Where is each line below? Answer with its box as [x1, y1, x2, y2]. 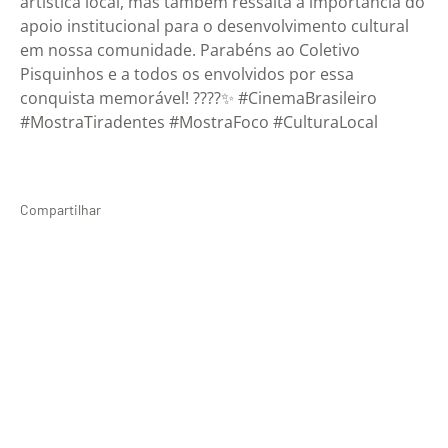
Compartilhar [20, 200, 101, 218]
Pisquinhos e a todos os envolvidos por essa [20, 63, 354, 86]
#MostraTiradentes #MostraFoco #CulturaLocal [20, 111, 378, 134]
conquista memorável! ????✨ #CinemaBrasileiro [20, 87, 377, 110]
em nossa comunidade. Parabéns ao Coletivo [20, 39, 360, 62]
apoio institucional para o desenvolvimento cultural [20, 15, 409, 38]
